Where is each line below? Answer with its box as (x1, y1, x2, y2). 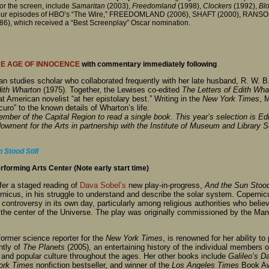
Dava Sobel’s (80, 180, 126, 190)
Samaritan (71, 1, 105, 10)
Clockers (203, 1, 232, 10)
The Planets (23, 242, 65, 252)
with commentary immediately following (80, 59, 217, 68)
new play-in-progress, (126, 180, 205, 190)
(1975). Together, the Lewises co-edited (43, 85, 182, 95)
